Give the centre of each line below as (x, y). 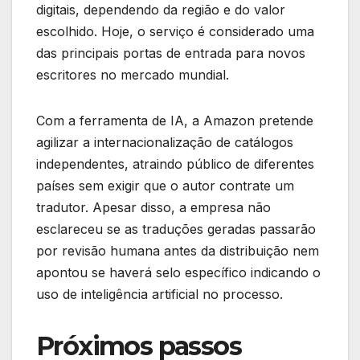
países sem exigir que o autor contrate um (165, 186)
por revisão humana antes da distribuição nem (178, 251)
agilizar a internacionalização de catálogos (165, 143)
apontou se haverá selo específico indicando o (178, 273)
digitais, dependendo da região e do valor (161, 10)
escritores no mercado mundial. (133, 75)
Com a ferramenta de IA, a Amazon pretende (175, 121)
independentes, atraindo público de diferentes (175, 164)
